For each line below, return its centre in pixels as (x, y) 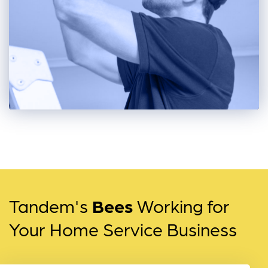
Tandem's (51, 205)
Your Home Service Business (123, 228)
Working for (181, 205)
